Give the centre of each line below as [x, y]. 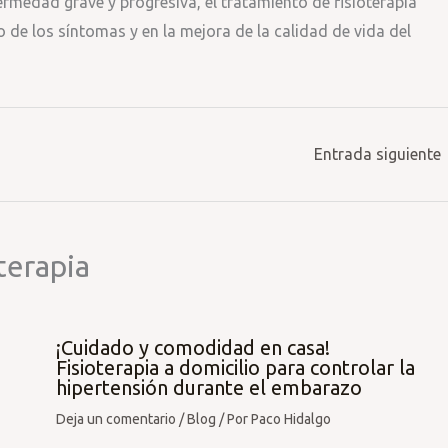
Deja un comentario [116, 419]
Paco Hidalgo [291, 419]
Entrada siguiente [379, 154]
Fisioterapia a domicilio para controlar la [235, 367]
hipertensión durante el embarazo [209, 387]
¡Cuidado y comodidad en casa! [193, 347]
